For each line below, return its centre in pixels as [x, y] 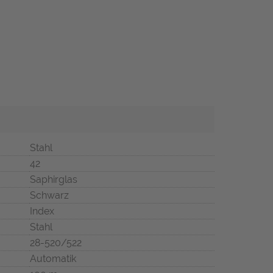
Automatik [53, 259]
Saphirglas [54, 180]
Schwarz [49, 196]
